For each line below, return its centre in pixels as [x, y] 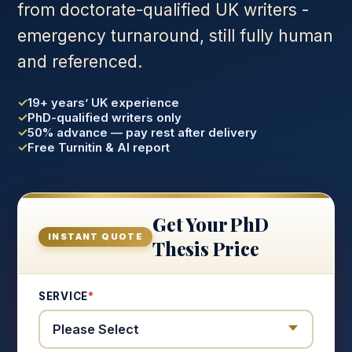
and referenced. [80, 62]
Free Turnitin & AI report [99, 147]
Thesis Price [206, 248]
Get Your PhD [211, 224]
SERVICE [63, 296]
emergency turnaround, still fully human [175, 36]
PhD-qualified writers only [104, 117]
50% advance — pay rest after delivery [142, 132]
